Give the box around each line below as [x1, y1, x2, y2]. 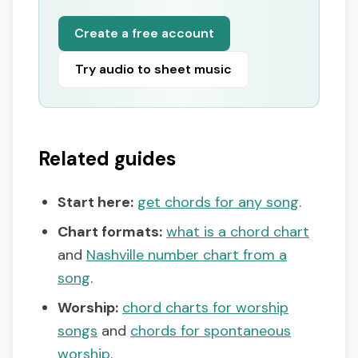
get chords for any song [137, 193, 299, 213]
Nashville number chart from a [86, 245, 287, 265]
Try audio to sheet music [75, 61, 232, 78]
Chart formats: [58, 222, 162, 242]
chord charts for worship [122, 298, 288, 318]
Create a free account [74, 25, 214, 42]
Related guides [38, 146, 176, 172]
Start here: [58, 193, 133, 213]
